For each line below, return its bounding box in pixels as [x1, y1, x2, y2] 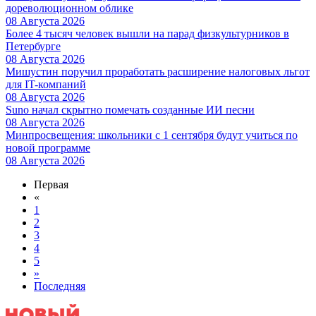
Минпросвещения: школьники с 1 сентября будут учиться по [6, 128, 298, 141]
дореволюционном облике [6, 1, 133, 14]
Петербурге [6, 39, 61, 52]
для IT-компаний [6, 78, 86, 90]
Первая [34, 178, 68, 190]
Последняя [34, 279, 85, 292]
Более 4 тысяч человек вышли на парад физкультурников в [6, 27, 289, 39]
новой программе [6, 141, 90, 154]
